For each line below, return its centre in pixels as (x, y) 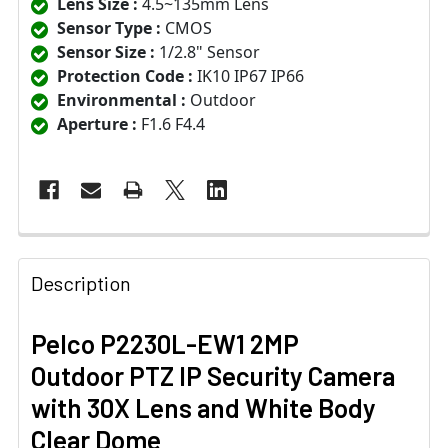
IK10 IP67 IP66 (248, 76)
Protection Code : (125, 76)
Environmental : (121, 100)
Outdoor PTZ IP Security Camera (213, 376)
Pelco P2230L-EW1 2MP (165, 344)
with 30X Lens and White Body (203, 408)
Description (81, 283)
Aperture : (97, 124)
